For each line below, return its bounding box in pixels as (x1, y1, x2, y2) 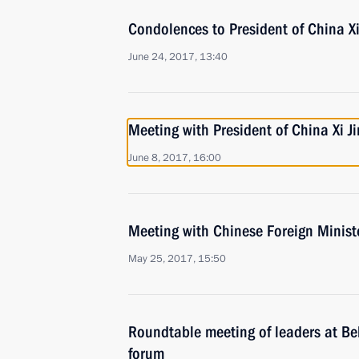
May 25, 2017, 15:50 (128, 252, 226, 266)
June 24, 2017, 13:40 (128, 50, 228, 64)
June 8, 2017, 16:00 (128, 151, 221, 165)
